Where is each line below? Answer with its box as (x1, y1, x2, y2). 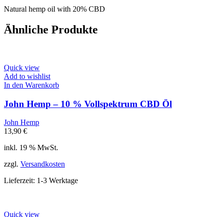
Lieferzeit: (4, 176, 37, 185)
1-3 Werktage (37, 176, 78, 185)
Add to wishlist (4, 72, 50, 80)
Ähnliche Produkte (4, 23, 98, 36)
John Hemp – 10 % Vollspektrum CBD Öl (4, 98, 172, 109)
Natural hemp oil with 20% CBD (4, 5, 105, 14)
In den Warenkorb (4, 80, 59, 89)
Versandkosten (20, 160, 65, 169)
